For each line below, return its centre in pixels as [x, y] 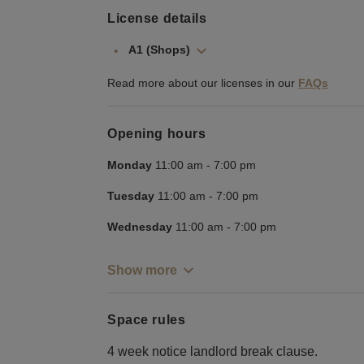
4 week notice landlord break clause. [212, 351]
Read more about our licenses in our [201, 83]
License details [157, 19]
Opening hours [157, 133]
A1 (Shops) [159, 50]
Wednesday [140, 226]
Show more [142, 270]
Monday [130, 165]
